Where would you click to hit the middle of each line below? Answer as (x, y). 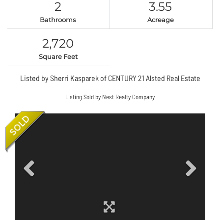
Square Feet (58, 56)
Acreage (160, 20)
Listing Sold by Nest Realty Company (110, 97)
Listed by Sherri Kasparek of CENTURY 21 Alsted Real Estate (110, 78)
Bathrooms (58, 20)
